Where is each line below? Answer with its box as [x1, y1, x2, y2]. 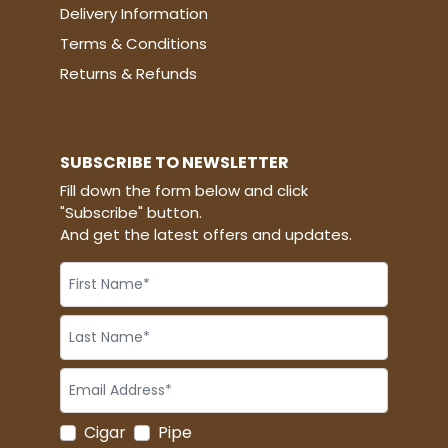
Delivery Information [60, 3, 208, 25]
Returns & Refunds [60, 63, 197, 85]
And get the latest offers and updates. [60, 224, 352, 246]
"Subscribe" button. [60, 202, 202, 224]
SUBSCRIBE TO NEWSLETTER [60, 151, 289, 175]
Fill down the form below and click [60, 180, 308, 202]
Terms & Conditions [60, 33, 207, 55]
